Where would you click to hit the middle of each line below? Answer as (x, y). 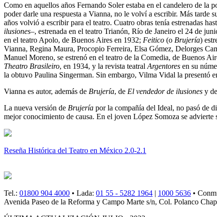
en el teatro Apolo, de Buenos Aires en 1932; (73, 40)
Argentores (164, 66)
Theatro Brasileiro (32, 66)
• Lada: (83, 193)
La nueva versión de (36, 108)
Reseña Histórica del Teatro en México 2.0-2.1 (75, 151)
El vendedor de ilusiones (165, 92)
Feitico (154, 40)
